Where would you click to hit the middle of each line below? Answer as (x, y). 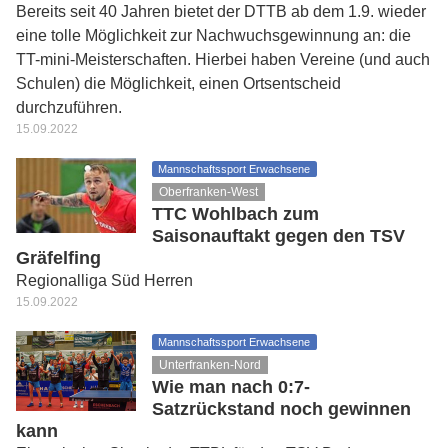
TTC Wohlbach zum (235, 214)
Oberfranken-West (209, 192)
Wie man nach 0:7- (231, 387)
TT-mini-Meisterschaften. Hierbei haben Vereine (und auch (223, 59)
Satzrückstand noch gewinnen (281, 409)
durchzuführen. (69, 107)
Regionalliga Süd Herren (104, 280)
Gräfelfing (58, 258)
